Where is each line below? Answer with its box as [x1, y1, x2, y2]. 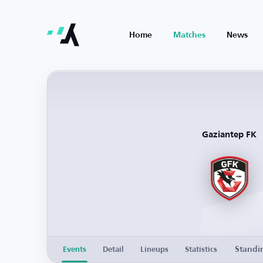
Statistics [185, 245, 217, 254]
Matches [173, 31, 205, 39]
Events [63, 245, 86, 254]
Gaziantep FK [202, 130, 257, 139]
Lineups [140, 245, 168, 254]
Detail [103, 245, 124, 254]
